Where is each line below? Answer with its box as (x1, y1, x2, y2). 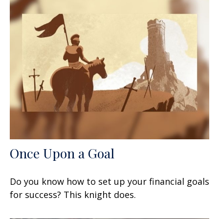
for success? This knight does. (10, 188, 136, 200)
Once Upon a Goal (10, 144, 114, 162)
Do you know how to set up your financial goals (10, 175, 209, 187)
